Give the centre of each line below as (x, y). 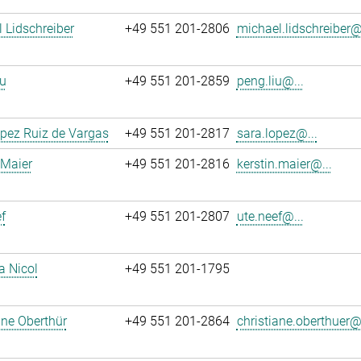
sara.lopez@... (277, 133)
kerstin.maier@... (284, 164)
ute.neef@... (270, 216)
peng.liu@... (270, 81)
